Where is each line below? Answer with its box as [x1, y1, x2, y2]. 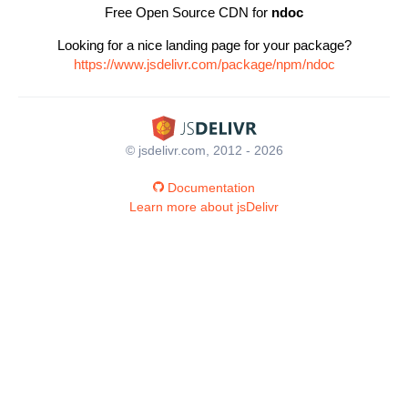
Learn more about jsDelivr [129, 199, 279, 214]
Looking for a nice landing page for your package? [56, 37, 352, 53]
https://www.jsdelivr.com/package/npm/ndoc [73, 56, 335, 72]
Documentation [168, 179, 255, 195]
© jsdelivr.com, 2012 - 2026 [125, 142, 283, 158]
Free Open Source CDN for [105, 5, 271, 20]
